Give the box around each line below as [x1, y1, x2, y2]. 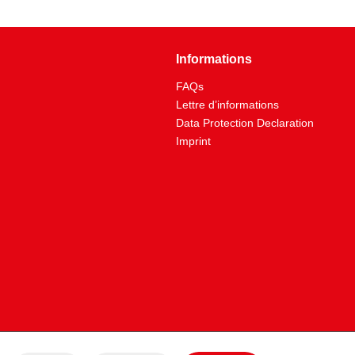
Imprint [176, 135, 211, 147]
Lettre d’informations [176, 98, 279, 111]
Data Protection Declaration [176, 116, 314, 129]
